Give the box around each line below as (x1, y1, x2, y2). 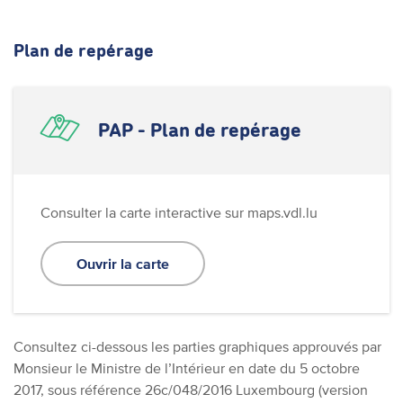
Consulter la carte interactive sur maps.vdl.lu (40, 204, 318, 220)
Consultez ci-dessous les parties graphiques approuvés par (13, 338, 381, 354)
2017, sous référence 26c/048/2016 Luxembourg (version (13, 381, 368, 398)
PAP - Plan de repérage (98, 121, 301, 141)
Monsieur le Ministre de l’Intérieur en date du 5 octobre (13, 360, 360, 376)
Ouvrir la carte (76, 255, 169, 272)
